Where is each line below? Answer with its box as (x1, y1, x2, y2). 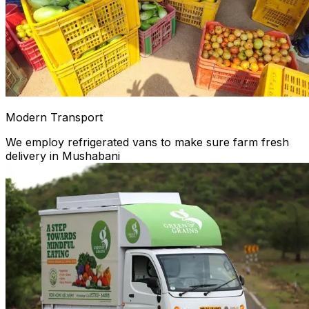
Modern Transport (6, 110, 103, 124)
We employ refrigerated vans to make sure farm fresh (6, 134, 289, 149)
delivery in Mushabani (6, 148, 120, 163)
